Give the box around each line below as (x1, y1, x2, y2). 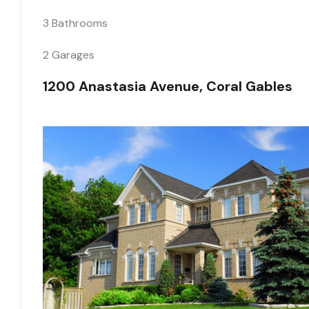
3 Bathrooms (43, 16, 108, 30)
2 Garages (43, 48, 94, 62)
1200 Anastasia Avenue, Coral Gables (43, 77, 292, 95)
